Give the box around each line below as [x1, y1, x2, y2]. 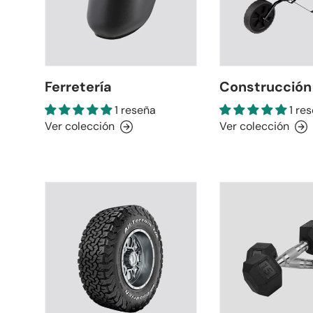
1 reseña [115, 103, 156, 118]
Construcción [219, 78, 312, 96]
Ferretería [45, 78, 112, 96]
